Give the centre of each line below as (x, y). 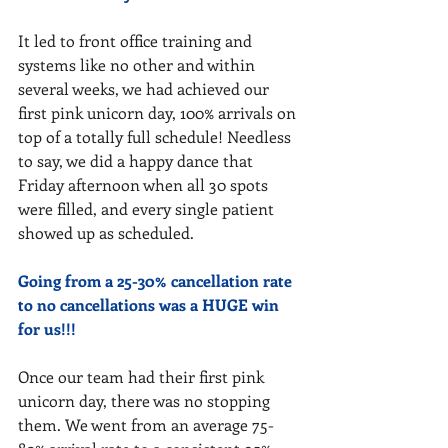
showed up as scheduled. (108, 232)
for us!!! (47, 328)
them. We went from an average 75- (146, 424)
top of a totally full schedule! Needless (156, 136)
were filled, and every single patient (148, 208)
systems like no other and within (138, 64)
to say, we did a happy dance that (137, 160)
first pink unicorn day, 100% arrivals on (159, 112)
